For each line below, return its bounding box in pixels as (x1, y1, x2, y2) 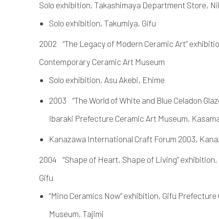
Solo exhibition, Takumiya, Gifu (49, 18, 156, 28)
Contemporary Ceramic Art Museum (39, 56, 165, 66)
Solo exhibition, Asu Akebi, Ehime (49, 74, 165, 85)
